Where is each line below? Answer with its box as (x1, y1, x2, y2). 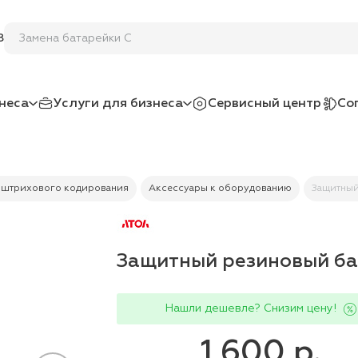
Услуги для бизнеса (54, 97, 183, 110)
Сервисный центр (208, 97, 321, 110)
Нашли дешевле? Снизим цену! (165, 303, 336, 314)
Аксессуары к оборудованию (149, 184, 292, 193)
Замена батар (19, 32, 95, 44)
